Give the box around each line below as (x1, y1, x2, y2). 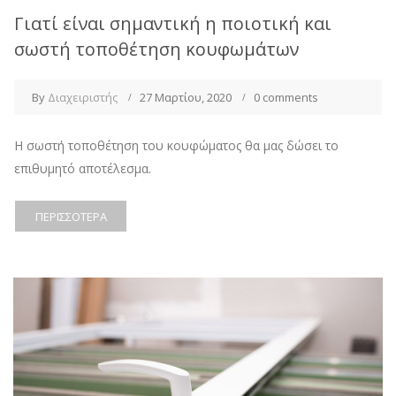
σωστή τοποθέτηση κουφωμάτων (14, 37, 299, 62)
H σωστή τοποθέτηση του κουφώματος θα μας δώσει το (14, 137, 339, 155)
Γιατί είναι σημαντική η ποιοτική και (14, 11, 331, 36)
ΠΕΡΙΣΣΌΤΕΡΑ (34, 208, 107, 225)
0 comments (254, 89, 318, 106)
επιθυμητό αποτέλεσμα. (14, 160, 151, 178)
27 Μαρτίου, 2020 (140, 89, 232, 106)
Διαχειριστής (48, 89, 118, 106)
